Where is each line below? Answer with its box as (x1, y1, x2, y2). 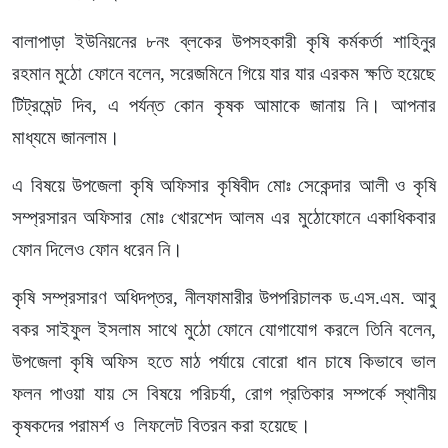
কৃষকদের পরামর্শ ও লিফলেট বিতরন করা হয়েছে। (12, 415, 326, 437)
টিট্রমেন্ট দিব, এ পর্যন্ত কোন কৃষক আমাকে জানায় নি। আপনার (12, 95, 436, 117)
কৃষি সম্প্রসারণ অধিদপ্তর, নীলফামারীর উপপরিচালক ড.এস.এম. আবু (12, 287, 436, 309)
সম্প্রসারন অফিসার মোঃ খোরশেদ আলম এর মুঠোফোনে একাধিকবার (12, 207, 436, 229)
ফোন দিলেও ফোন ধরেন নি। (12, 239, 183, 261)
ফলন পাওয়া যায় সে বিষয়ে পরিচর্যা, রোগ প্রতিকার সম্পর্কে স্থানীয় (12, 383, 436, 405)
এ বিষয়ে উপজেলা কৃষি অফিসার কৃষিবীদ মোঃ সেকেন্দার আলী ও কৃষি (12, 175, 436, 197)
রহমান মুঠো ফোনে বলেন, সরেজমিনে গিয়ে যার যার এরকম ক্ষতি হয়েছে (12, 63, 436, 85)
